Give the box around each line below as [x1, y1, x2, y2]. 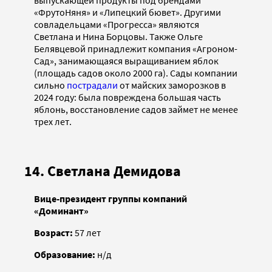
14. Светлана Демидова [24, 161, 181, 181]
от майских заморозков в [118, 79, 226, 92]
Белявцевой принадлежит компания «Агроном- [34, 42, 237, 55]
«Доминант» [34, 205, 89, 217]
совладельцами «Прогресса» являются [34, 18, 199, 31]
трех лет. [34, 115, 72, 128]
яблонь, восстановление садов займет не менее [34, 103, 238, 116]
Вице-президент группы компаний [34, 192, 187, 205]
